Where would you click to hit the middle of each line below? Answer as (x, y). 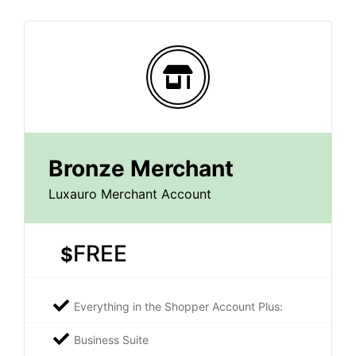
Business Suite (111, 339)
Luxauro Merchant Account (130, 193)
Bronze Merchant (141, 168)
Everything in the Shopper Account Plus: (178, 306)
